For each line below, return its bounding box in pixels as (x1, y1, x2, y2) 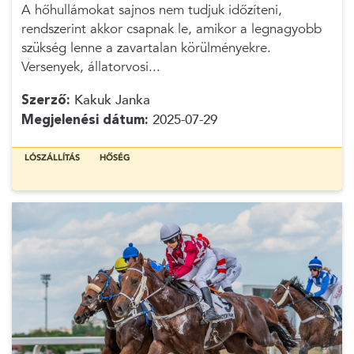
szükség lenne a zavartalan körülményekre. (21, 39, 271, 58)
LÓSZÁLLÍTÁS (24, 151, 80, 164)
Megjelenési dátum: (21, 111, 149, 130)
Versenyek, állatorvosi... (21, 58, 160, 77)
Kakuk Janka (70, 91, 150, 110)
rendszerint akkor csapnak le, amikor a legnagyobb (21, 20, 322, 39)
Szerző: (21, 91, 70, 110)
